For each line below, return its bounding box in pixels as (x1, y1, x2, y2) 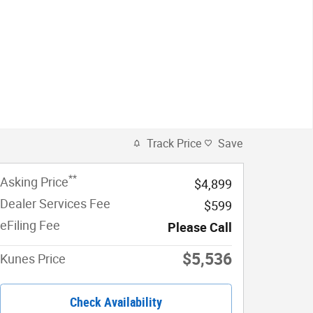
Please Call (168, 219, 232, 235)
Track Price (147, 136, 201, 150)
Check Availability (70, 294, 162, 310)
